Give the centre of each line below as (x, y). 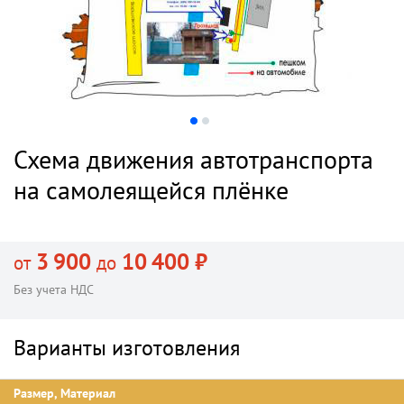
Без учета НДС (54, 289)
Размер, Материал (64, 393)
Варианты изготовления (127, 348)
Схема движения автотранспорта (193, 159)
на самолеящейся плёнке (151, 190)
